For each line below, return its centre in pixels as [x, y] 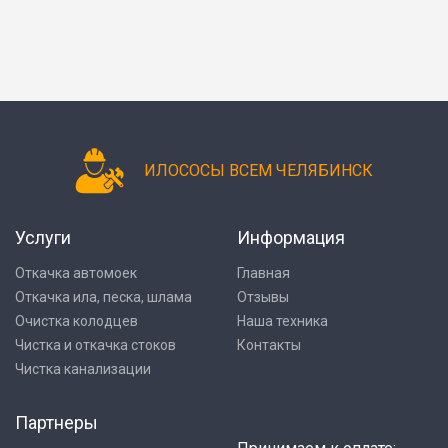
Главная [263, 273]
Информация [290, 237]
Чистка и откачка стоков [95, 345]
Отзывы [262, 297]
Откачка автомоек [76, 273]
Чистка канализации [83, 369]
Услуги [43, 237]
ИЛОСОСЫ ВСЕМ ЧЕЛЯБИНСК [259, 170]
